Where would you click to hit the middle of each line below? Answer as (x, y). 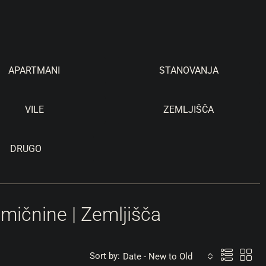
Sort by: (105, 256)
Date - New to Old (158, 256)
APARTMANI (34, 70)
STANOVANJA (189, 70)
